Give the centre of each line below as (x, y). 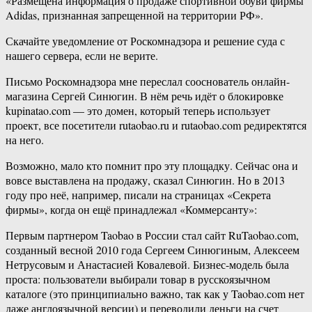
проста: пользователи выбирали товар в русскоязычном (138, 279)
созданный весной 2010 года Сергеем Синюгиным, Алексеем (153, 250)
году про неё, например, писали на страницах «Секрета (138, 195)
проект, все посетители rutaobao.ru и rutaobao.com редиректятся (156, 125)
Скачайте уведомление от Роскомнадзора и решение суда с (145, 41)
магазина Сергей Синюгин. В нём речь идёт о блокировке (145, 96)
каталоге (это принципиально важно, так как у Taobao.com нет (155, 294)
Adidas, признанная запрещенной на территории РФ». (134, 15)
